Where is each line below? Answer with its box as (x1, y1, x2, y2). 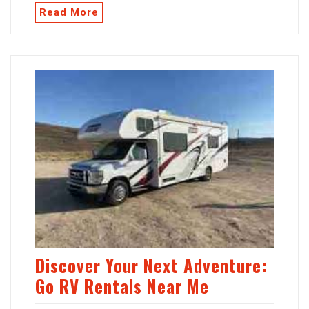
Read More (39, 6, 99, 19)
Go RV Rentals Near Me (35, 273, 209, 299)
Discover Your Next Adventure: (35, 252, 268, 279)
